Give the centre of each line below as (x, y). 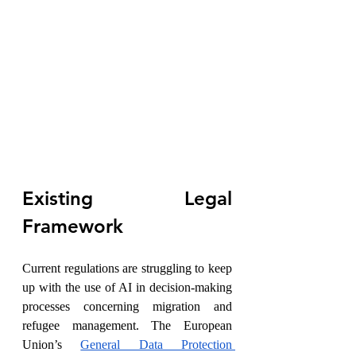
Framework (73, 226)
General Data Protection (157, 345)
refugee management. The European (127, 326)
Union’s (52, 345)
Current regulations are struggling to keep (127, 269)
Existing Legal (127, 199)
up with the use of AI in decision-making (127, 288)
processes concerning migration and (127, 307)
